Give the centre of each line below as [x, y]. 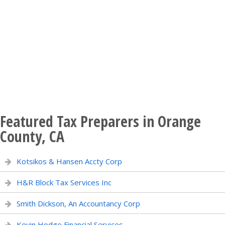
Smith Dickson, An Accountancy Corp [78, 203]
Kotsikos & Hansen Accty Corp [69, 161]
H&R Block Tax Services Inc [64, 182]
